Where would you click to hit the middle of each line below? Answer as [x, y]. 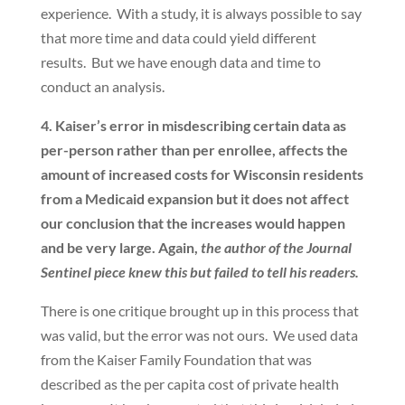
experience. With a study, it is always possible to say [201, 13]
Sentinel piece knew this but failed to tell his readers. [199, 272]
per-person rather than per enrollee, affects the [194, 150]
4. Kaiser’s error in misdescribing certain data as [193, 125]
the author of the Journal [276, 247]
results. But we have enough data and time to [180, 62]
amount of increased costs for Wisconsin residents [202, 174]
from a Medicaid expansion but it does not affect [194, 198]
